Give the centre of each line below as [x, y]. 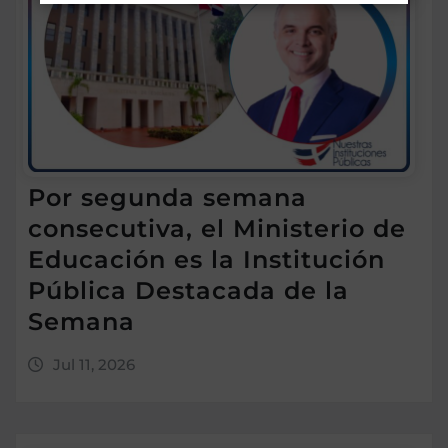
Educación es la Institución [206, 260]
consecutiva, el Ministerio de [217, 229]
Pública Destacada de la [188, 291]
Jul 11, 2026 [93, 365]
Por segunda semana [167, 198]
